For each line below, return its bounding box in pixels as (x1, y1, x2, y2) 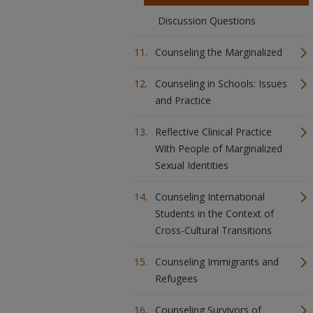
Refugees (155, 272, 198, 285)
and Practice (155, 94, 211, 107)
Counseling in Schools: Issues (155, 77, 287, 90)
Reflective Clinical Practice (155, 125, 272, 138)
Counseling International (155, 190, 265, 203)
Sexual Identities (155, 159, 228, 172)
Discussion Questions (158, 14, 256, 27)
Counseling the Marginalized (155, 45, 282, 59)
